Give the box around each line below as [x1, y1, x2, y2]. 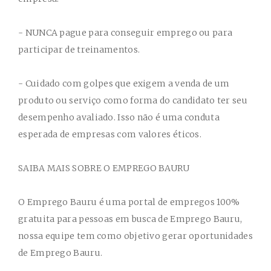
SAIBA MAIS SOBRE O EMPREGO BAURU [18, 163, 190, 174]
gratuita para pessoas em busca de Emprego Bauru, [18, 214, 243, 224]
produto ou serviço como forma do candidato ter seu [18, 95, 247, 106]
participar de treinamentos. [18, 44, 142, 55]
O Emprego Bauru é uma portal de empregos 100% [18, 197, 240, 207]
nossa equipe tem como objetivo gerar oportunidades [18, 230, 253, 241]
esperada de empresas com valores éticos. [18, 129, 204, 140]
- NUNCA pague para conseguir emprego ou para [18, 27, 233, 38]
